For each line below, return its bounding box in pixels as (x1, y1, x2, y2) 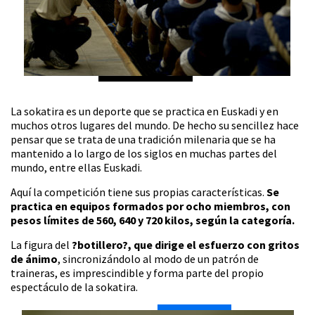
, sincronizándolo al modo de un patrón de (58, 252, 259, 266)
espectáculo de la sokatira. (11, 280, 138, 295)
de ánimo (11, 252, 58, 266)
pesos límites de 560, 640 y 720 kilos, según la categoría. (11, 213, 295, 228)
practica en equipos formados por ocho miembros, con (11, 199, 290, 214)
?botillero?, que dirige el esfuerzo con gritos (72, 238, 300, 252)
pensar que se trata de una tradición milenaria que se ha (11, 132, 276, 147)
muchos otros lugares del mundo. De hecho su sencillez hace (11, 118, 299, 133)
